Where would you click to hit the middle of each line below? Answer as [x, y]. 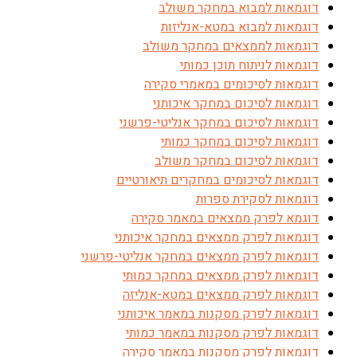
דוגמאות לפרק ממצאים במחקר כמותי [221, 276]
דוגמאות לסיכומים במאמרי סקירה [231, 84]
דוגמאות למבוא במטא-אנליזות [240, 27]
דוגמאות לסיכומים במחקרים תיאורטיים [218, 180]
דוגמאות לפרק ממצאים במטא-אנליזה [221, 295]
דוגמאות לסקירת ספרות [257, 199]
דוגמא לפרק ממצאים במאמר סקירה [225, 218]
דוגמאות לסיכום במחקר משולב [237, 161]
